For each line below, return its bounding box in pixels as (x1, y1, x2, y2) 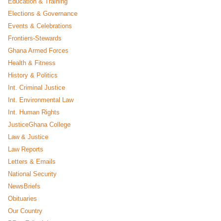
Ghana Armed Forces (8, 46, 69, 54)
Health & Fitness (8, 59, 56, 67)
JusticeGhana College (8, 120, 71, 128)
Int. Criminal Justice (8, 83, 65, 91)
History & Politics (8, 71, 58, 79)
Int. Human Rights (8, 108, 60, 116)
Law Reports (8, 145, 43, 153)
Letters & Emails (8, 157, 56, 165)
